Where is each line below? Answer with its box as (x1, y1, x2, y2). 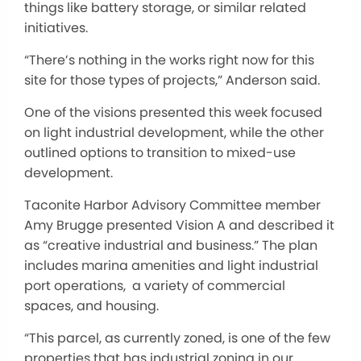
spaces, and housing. (24, 296, 159, 315)
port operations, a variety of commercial (24, 276, 285, 295)
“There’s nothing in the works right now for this (24, 50, 314, 69)
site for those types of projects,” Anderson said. (24, 70, 320, 89)
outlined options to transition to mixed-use (24, 143, 296, 162)
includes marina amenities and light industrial (24, 255, 318, 275)
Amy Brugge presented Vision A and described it (24, 215, 334, 234)
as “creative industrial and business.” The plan (24, 235, 317, 255)
